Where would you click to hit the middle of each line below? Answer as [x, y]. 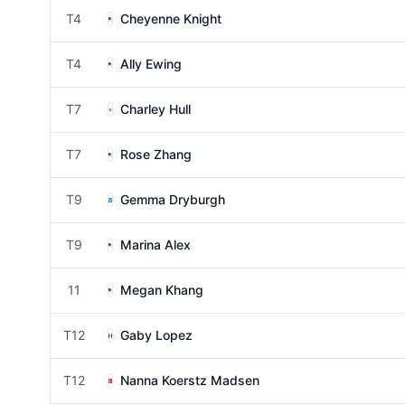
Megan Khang [162, 290]
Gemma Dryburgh [173, 199]
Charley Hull [155, 109]
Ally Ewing [151, 64]
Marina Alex [155, 245]
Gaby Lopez [156, 335]
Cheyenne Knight [171, 19]
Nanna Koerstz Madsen [190, 380]
